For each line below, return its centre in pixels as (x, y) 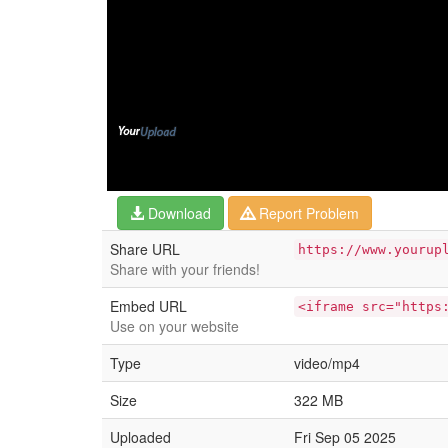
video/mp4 (327, 363)
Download (177, 213)
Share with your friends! (185, 269)
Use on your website (174, 326)
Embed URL (148, 306)
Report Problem (307, 213)
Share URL (145, 249)
